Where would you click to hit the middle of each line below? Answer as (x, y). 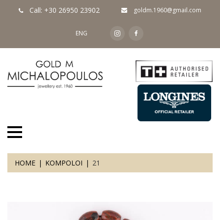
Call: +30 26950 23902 (65, 10)
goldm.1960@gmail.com (167, 10)
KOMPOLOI (64, 163)
